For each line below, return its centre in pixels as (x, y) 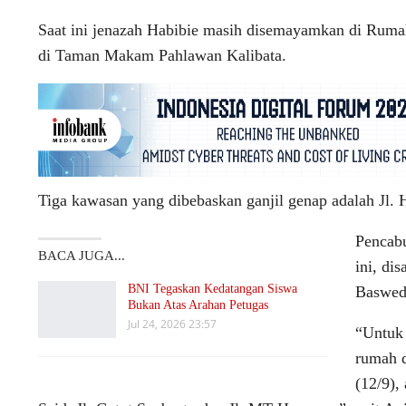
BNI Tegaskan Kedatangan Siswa (213, 288)
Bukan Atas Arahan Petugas (198, 304)
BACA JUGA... (82, 255)
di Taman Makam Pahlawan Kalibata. (162, 55)
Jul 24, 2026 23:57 (172, 324)
